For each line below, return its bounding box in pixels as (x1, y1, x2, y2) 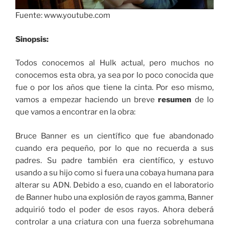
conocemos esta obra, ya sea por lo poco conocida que (15, 71, 214, 80)
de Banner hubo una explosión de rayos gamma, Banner (15, 192, 214, 202)
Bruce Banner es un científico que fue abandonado (15, 131, 214, 141)
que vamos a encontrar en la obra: (15, 107, 135, 117)
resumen (158, 95, 195, 105)
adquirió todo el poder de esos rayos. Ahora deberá (15, 204, 214, 214)
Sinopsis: (15, 34, 49, 44)
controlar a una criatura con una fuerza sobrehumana (15, 217, 214, 226)
